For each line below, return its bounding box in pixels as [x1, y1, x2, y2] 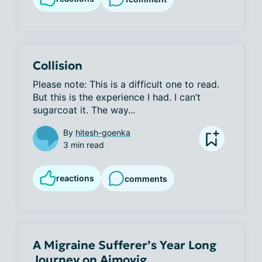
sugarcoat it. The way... [33, 104, 135, 116]
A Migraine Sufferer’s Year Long [33, 237, 216, 253]
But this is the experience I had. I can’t [33, 91, 201, 103]
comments [125, 173, 167, 184]
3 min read [63, 140, 104, 150]
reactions [56, 173, 94, 183]
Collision [33, 58, 82, 73]
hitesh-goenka [75, 127, 130, 137]
